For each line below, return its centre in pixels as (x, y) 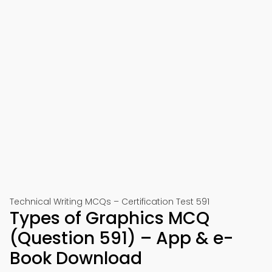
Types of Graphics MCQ (110, 218)
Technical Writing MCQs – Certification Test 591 (110, 202)
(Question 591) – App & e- (121, 238)
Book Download (76, 258)
